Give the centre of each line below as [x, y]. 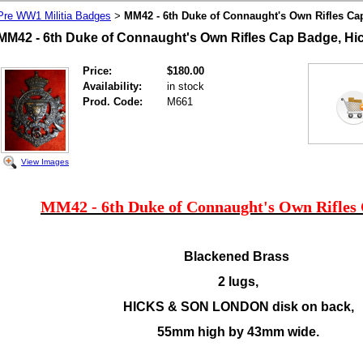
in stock [186, 86]
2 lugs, [238, 282]
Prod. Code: [113, 102]
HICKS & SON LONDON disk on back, [238, 307]
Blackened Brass [238, 256]
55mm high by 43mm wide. [238, 332]
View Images [45, 161]
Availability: [112, 86]
